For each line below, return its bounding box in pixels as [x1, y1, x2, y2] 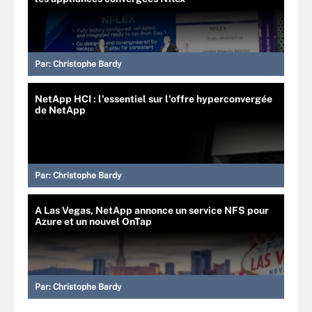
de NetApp [35, 104, 86, 116]
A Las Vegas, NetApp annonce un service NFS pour [35, 204, 269, 216]
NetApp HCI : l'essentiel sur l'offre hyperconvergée [35, 93, 272, 104]
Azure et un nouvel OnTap [35, 215, 152, 227]
